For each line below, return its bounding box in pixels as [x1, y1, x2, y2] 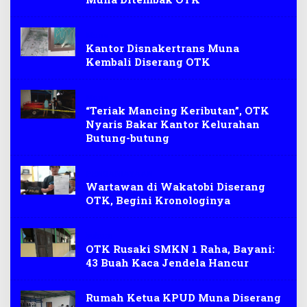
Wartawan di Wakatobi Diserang [86, 180, 265, 193]
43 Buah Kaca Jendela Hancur [86, 256, 249, 269]
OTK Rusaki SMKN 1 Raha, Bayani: [86, 242, 275, 256]
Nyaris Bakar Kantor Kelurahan [86, 117, 260, 131]
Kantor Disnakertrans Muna [86, 41, 239, 55]
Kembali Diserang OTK [86, 55, 210, 69]
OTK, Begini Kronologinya [86, 193, 230, 207]
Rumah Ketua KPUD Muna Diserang [86, 291, 281, 304]
